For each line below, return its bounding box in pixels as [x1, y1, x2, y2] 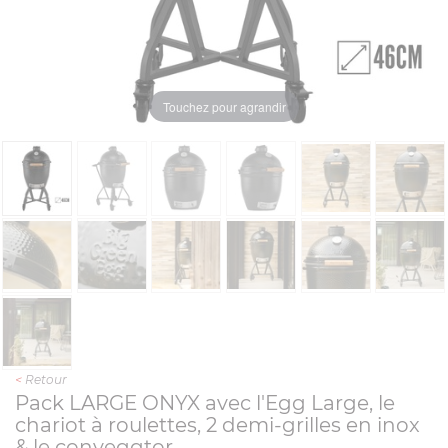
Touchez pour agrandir [162, 97, 286, 115]
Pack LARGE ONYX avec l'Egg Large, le [15, 391, 395, 415]
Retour [22, 372, 67, 387]
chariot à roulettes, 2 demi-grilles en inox [15, 413, 420, 437]
